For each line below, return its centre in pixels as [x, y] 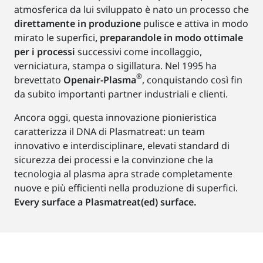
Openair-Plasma [100, 80]
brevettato [39, 80]
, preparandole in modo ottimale [169, 38]
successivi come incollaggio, [140, 52]
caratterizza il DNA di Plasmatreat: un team [109, 132]
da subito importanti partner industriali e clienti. [121, 94]
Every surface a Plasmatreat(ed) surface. [105, 202]
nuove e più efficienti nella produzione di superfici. [126, 188]
